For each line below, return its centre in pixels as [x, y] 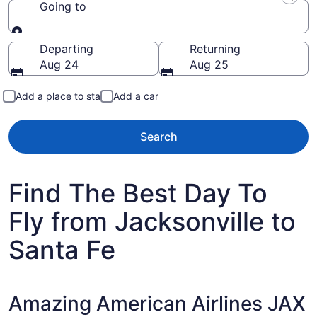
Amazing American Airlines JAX [157, 304]
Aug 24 [59, 64]
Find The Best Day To [138, 193]
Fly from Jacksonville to [152, 221]
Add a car [136, 96]
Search [158, 137]
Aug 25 [209, 64]
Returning [215, 49]
